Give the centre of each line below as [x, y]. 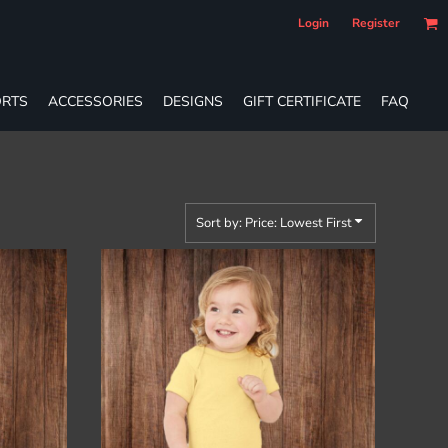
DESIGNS [193, 101]
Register [376, 23]
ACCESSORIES [95, 101]
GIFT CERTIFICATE [302, 101]
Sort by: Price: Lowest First [274, 223]
